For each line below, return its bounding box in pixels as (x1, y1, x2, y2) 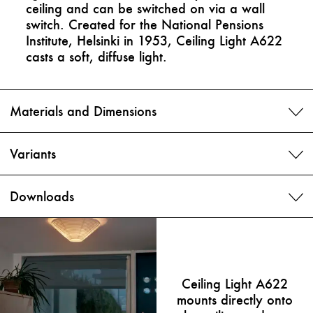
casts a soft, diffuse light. (26, 49, 168, 65)
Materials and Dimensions (10, 103, 156, 119)
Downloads (10, 188, 74, 205)
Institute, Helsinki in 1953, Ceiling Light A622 (26, 33, 283, 49)
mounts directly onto (177, 291, 293, 308)
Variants (10, 145, 56, 162)
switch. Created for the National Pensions (26, 17, 264, 33)
